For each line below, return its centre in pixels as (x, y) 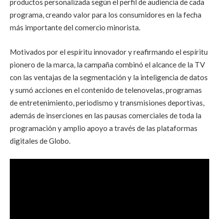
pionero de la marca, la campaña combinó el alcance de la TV (107, 64)
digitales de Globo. (41, 141)
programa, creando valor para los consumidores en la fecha (106, 15)
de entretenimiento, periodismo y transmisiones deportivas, (107, 102)
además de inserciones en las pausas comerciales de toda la (106, 115)
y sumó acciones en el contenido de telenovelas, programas (106, 90)
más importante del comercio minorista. (76, 28)
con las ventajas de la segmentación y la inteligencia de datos (109, 77)
